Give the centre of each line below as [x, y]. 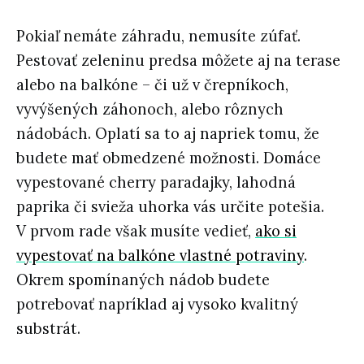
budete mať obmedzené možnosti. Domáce [169, 158]
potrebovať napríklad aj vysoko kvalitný [157, 304]
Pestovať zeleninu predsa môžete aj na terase [178, 60]
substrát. [50, 328]
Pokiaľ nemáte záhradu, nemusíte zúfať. [158, 36]
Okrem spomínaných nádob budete [143, 279]
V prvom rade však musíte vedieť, [136, 231]
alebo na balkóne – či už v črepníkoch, [152, 84]
